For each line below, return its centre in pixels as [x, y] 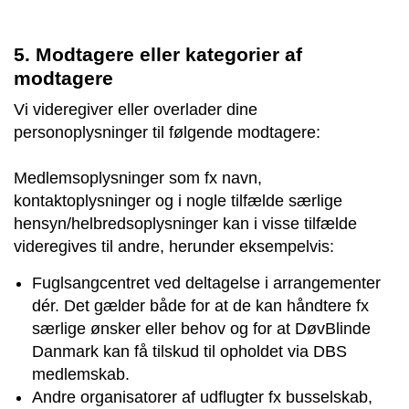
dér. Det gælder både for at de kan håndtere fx [200, 305]
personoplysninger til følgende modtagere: [167, 132]
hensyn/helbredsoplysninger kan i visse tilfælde [185, 223]
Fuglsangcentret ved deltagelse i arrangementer [206, 283]
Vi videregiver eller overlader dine [136, 109]
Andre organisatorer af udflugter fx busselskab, [202, 397]
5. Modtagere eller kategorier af [158, 54]
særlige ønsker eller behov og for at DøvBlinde [201, 328]
